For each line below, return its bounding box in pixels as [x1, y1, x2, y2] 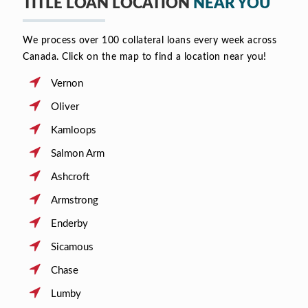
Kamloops [50, 124, 96, 135]
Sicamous [50, 241, 93, 252]
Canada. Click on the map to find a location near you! [23, 52, 267, 62]
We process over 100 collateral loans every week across [23, 35, 276, 45]
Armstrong [50, 195, 98, 206]
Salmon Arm [50, 148, 104, 159]
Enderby [50, 218, 88, 229]
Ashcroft [50, 171, 89, 182]
